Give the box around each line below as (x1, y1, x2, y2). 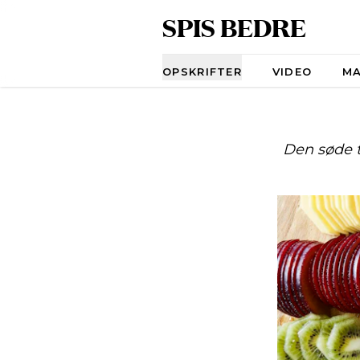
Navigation (162, 55, 230, 71)
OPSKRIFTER (162, 65, 242, 78)
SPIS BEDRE (162, 10, 306, 44)
